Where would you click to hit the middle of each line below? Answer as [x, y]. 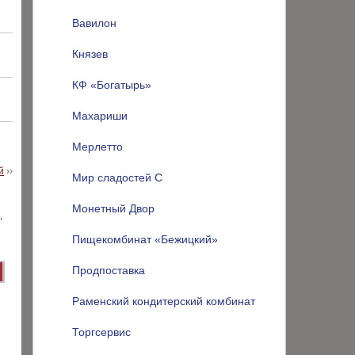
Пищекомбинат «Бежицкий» [145, 239]
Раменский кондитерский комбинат [164, 301]
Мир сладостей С [117, 177]
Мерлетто [97, 147]
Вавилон [94, 23]
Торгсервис [101, 332]
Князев [90, 54]
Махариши [100, 116]
